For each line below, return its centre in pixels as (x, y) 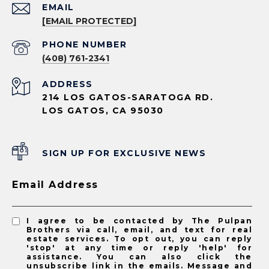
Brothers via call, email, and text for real (139, 229)
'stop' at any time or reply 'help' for (139, 247)
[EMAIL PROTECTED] (89, 21)
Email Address (55, 184)
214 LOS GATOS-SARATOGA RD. (128, 97)
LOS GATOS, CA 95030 (103, 110)
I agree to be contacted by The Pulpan (139, 220)
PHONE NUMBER (84, 44)
